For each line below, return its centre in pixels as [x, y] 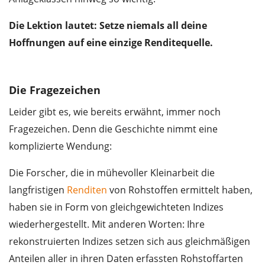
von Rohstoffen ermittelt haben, [180, 190]
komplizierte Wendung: [60, 146]
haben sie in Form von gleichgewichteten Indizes [116, 207]
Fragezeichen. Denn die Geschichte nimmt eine [113, 129]
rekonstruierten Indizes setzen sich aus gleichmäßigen [130, 242]
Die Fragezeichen [55, 90]
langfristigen [38, 190]
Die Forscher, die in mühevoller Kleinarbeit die [112, 173]
